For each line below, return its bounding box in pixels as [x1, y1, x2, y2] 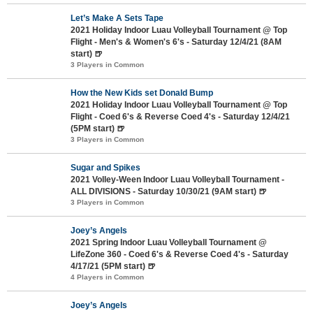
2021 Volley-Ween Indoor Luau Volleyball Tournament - [71, 174, 284, 184]
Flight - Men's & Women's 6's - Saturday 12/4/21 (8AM [71, 36, 282, 47]
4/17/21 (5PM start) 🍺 [71, 261, 156, 271]
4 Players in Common [71, 272, 144, 281]
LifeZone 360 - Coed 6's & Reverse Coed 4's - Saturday [71, 249, 289, 259]
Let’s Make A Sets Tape [71, 13, 163, 23]
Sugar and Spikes [71, 162, 140, 173]
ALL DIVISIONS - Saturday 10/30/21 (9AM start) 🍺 [71, 186, 267, 196]
